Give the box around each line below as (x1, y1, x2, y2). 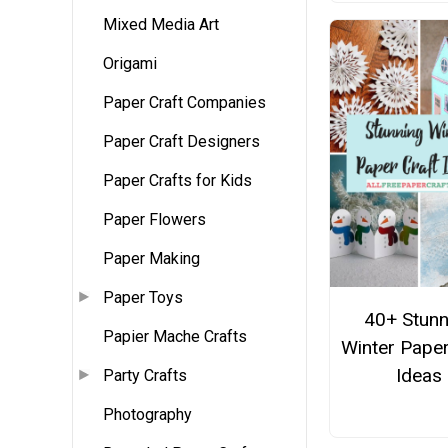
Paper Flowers (103, 210, 206, 230)
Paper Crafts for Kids (103, 171, 252, 191)
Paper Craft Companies (103, 93, 266, 113)
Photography (103, 405, 192, 425)
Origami (103, 54, 157, 74)
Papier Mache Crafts (103, 327, 247, 347)
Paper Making (103, 249, 200, 269)
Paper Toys (103, 288, 183, 308)
